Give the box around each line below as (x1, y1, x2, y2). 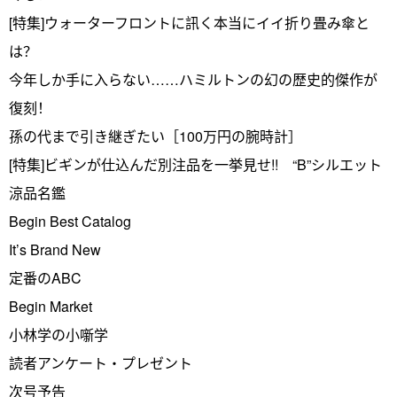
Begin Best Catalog (9, 211, 131, 232)
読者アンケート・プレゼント (9, 353, 192, 374)
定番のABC (9, 268, 82, 289)
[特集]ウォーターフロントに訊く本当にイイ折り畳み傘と (9, 12, 370, 34)
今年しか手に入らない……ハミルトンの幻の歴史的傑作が (9, 69, 378, 90)
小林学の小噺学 (9, 324, 108, 346)
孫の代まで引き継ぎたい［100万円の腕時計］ (9, 126, 302, 147)
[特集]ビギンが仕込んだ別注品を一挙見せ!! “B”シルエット (9, 154, 382, 175)
